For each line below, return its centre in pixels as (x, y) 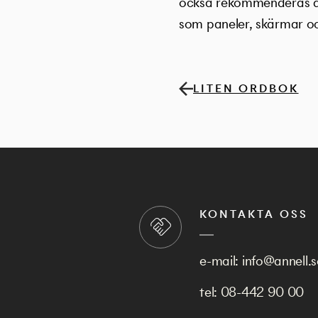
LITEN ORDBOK (246, 88)
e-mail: (221, 261)
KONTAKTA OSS (254, 214)
